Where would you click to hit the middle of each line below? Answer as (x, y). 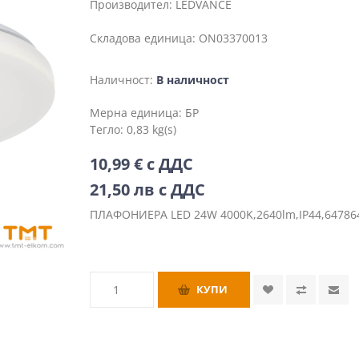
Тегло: (109, 129)
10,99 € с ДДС (142, 163)
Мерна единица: (138, 112)
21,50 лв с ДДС (148, 189)
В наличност (193, 80)
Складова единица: (143, 38)
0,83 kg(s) (152, 129)
